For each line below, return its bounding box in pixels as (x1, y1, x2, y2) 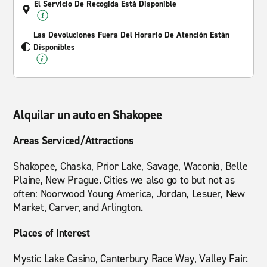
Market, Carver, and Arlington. (13, 200, 143, 215)
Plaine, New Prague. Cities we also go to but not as (13, 173, 235, 187)
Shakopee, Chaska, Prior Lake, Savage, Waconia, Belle (13, 159, 248, 173)
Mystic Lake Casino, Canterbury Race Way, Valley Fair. (13, 252, 249, 266)
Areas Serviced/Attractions (13, 133, 133, 148)
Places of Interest (13, 226, 90, 240)
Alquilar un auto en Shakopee (13, 107, 162, 123)
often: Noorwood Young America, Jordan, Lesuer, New (13, 187, 245, 201)
